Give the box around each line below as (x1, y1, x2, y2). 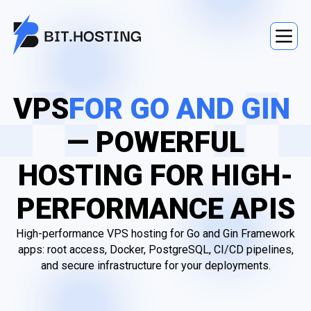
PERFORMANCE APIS (16, 192, 295, 226)
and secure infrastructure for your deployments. (40, 259, 271, 272)
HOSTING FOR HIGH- (18, 158, 293, 192)
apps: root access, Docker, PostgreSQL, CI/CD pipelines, (17, 243, 294, 256)
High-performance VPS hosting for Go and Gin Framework (16, 227, 295, 240)
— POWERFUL (67, 125, 244, 159)
